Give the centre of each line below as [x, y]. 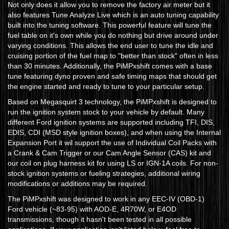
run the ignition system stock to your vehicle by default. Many [106, 112]
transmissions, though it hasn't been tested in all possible [100, 220]
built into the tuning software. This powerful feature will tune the [110, 25]
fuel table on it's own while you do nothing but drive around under [113, 36]
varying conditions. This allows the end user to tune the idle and [110, 46]
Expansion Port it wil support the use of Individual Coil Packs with [112, 143]
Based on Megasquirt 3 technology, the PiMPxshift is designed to [112, 102]
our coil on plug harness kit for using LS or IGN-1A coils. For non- [113, 163]
